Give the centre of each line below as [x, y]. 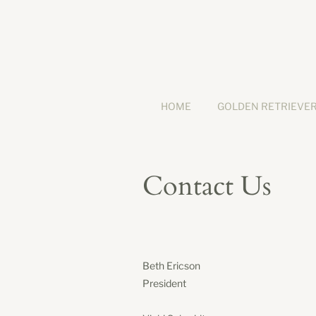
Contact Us [207, 187]
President [164, 283]
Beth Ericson [171, 265]
